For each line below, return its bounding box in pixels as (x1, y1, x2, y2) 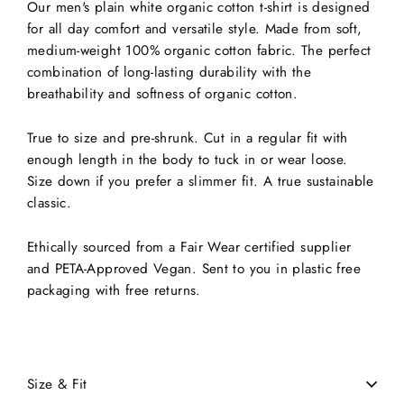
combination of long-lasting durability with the (27, 62, 311, 82)
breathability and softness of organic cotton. (27, 84, 298, 104)
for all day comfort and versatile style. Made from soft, (27, 19, 363, 39)
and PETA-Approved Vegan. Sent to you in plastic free (27, 259, 361, 279)
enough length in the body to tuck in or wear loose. (27, 150, 348, 170)
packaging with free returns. (27, 280, 201, 300)
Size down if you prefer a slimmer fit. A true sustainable (27, 171, 374, 191)
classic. (27, 193, 72, 213)
